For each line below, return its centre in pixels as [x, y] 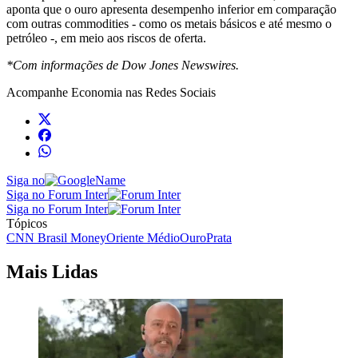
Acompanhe [39, 92]
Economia [97, 92]
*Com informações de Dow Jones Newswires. [123, 65]
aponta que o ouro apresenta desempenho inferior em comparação [171, 9]
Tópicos [27, 223]
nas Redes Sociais [169, 92]
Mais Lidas [52, 271]
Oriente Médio [143, 237]
